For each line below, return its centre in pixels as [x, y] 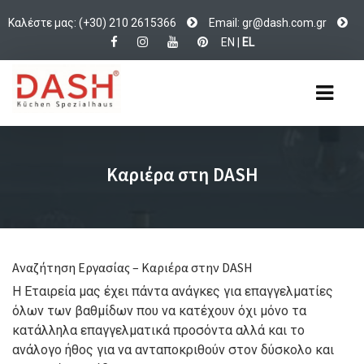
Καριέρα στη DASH [182, 174]
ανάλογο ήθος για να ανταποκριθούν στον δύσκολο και [173, 350]
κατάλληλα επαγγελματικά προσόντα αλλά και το [158, 331]
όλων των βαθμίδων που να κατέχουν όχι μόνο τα [159, 311]
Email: [225, 23]
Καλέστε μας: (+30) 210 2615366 [93, 23]
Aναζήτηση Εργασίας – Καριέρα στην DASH [132, 268]
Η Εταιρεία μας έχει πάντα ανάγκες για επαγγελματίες [173, 292]
